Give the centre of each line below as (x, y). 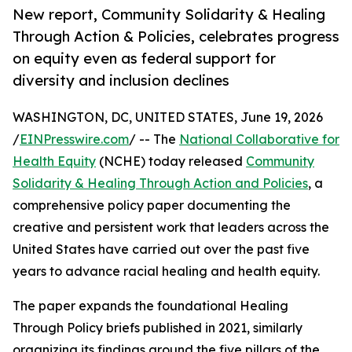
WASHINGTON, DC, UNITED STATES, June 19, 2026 (168, 117)
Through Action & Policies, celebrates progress (176, 37)
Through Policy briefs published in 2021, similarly (158, 328)
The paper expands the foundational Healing (150, 306)
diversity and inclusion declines (121, 81)
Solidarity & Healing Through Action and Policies (160, 183)
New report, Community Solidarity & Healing (169, 15)
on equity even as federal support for (144, 59)
